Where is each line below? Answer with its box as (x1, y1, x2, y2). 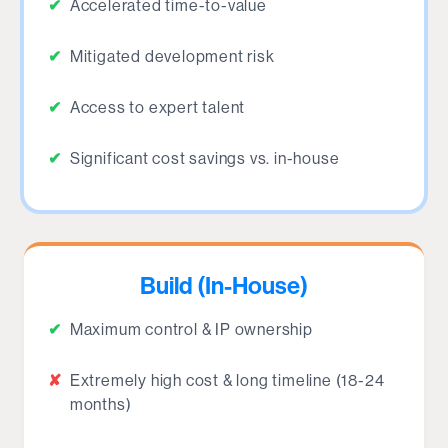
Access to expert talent (69, 97, 246, 117)
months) (69, 394, 132, 414)
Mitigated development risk (69, 46, 275, 66)
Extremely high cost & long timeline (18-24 (69, 370, 385, 390)
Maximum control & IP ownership (69, 319, 313, 339)
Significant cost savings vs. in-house (69, 148, 340, 168)
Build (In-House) (140, 271, 308, 300)
